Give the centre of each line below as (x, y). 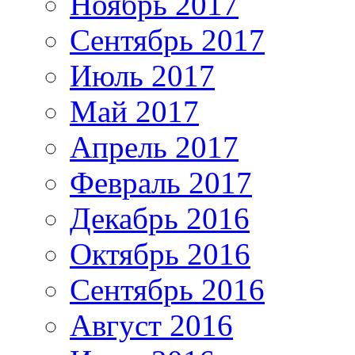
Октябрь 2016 (160, 254)
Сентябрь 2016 (167, 290)
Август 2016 (151, 326)
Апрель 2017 (154, 147)
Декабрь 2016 (160, 219)
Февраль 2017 (161, 183)
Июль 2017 (142, 76)
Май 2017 (134, 112)
